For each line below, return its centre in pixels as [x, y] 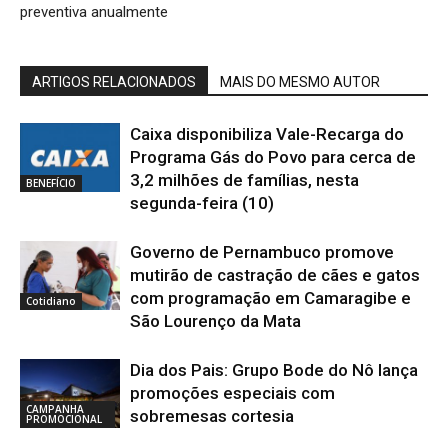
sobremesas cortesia [212, 415]
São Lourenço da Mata [215, 320]
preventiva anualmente [94, 11]
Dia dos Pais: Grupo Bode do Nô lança [274, 369]
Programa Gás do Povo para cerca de [273, 156]
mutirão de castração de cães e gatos [275, 274]
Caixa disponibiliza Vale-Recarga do [267, 133]
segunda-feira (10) [202, 202]
